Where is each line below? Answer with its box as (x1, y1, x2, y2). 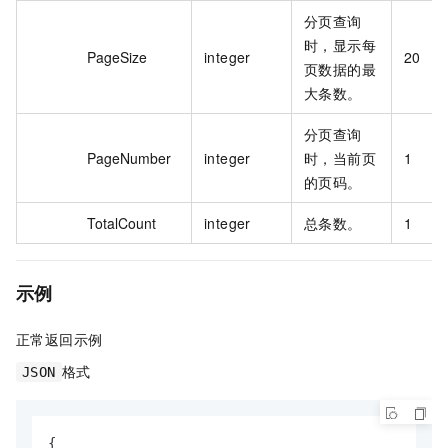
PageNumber (87, 147, 171, 168)
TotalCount (87, 212, 156, 233)
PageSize (87, 46, 147, 67)
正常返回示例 (16, 328, 103, 349)
